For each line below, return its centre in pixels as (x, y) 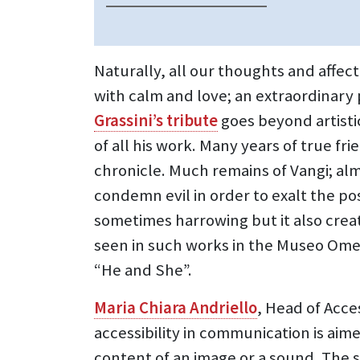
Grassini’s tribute (156, 121)
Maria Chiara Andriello (176, 308)
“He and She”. (143, 270)
